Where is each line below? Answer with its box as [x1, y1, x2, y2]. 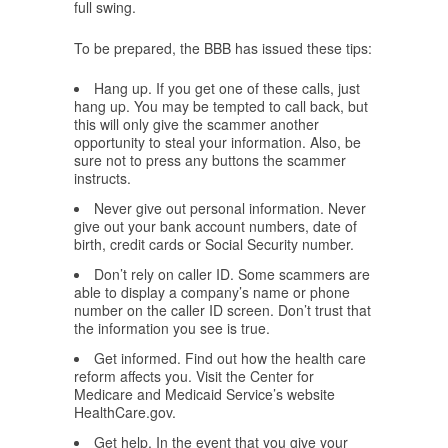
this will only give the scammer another [74, 114, 319, 135]
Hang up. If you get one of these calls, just [94, 78, 360, 99]
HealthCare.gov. [74, 402, 176, 423]
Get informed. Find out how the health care [94, 348, 366, 369]
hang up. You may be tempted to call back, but [74, 96, 368, 117]
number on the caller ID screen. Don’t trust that [74, 300, 371, 321]
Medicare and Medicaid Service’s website [74, 384, 335, 405]
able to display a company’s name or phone [74, 282, 350, 303]
